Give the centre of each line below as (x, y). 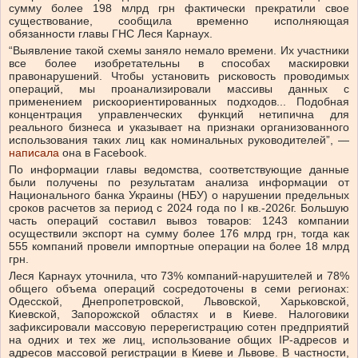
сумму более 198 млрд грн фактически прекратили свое (179, 8)
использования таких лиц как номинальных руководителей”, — (179, 140)
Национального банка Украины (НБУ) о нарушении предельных (179, 195)
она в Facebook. (105, 153)
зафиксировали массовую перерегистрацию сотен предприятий (179, 327)
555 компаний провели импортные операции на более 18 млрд (179, 247)
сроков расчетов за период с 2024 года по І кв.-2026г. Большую (179, 208)
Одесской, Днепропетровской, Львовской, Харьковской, (179, 302)
